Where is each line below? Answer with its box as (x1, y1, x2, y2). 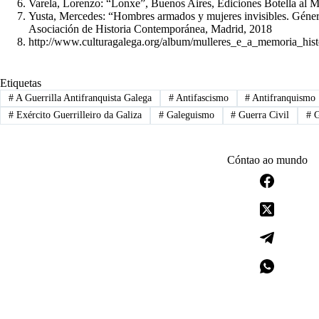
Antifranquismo (250, 92, 316, 103)
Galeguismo (163, 110, 214, 121)
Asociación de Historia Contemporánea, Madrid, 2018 (28, 22, 272, 35)
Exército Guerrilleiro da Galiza (13, 110, 142, 121)
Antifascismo (173, 92, 229, 103)
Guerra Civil (236, 110, 290, 121)
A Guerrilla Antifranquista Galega (13, 92, 152, 103)
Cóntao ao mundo (226, 153, 308, 166)
